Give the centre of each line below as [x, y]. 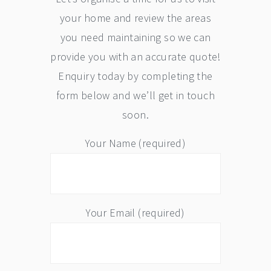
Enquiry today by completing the [135, 76]
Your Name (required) [135, 143]
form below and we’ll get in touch [135, 96]
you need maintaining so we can [135, 38]
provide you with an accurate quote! [135, 57]
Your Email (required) [135, 213]
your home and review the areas [135, 18]
